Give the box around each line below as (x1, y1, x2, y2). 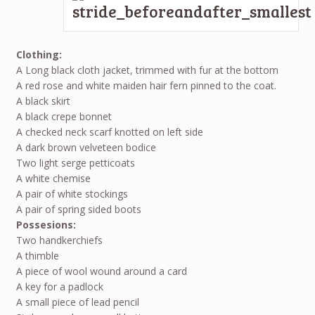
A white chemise (15, 172, 91, 186)
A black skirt (15, 94, 70, 108)
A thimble (15, 249, 59, 263)
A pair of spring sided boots (15, 202, 141, 217)
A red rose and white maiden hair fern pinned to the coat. (15, 79, 276, 93)
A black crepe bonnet (15, 110, 112, 124)
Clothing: (15, 48, 62, 62)
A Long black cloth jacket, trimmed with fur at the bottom (15, 63, 278, 77)
